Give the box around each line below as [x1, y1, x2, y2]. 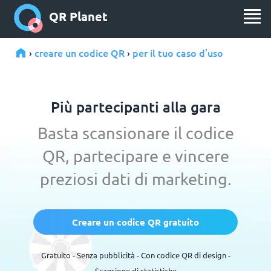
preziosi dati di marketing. [39, 169, 232, 189]
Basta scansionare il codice [37, 123, 234, 143]
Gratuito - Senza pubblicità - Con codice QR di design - [41, 250, 230, 260]
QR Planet [49, 8, 108, 25]
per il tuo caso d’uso [132, 46, 223, 59]
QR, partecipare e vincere [42, 146, 229, 166]
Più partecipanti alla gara [50, 97, 221, 116]
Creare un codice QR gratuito [72, 216, 199, 228]
